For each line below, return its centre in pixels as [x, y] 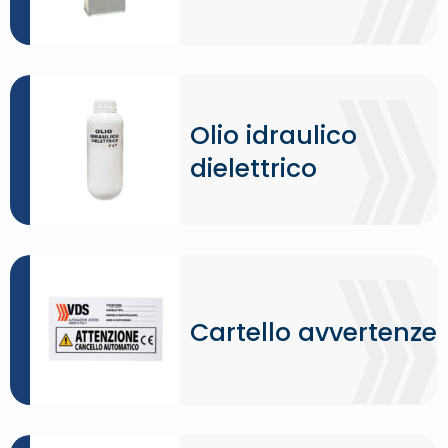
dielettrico [253, 168]
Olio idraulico [273, 135]
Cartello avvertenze [313, 332]
